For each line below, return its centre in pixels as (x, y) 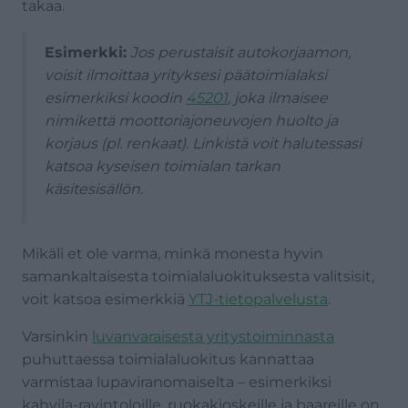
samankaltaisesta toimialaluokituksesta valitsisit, (198, 276)
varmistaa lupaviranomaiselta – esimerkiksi (177, 382)
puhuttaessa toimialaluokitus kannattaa (168, 359)
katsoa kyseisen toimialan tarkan (163, 166)
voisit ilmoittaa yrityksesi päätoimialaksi (186, 75)
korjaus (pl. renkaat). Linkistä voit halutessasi (203, 143)
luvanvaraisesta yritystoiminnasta (213, 336)
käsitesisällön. (94, 189)
